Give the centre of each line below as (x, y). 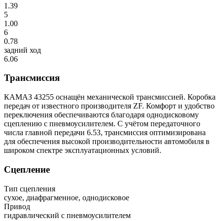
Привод (17, 206)
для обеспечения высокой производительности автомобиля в (107, 142)
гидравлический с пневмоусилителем (67, 215)
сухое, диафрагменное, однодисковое (67, 197)
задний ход (22, 50)
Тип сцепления (30, 188)
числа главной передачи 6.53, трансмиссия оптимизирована (105, 133)
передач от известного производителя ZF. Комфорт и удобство (109, 106)
